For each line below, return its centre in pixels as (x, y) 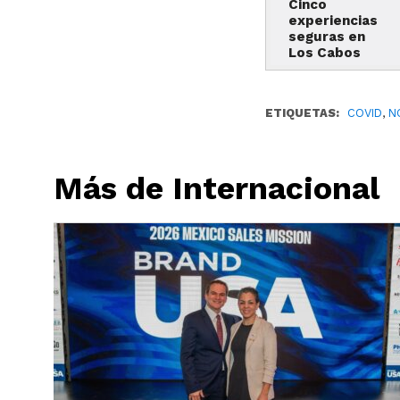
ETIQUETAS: (303, 112)
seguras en (327, 36)
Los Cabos (325, 52)
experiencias (333, 20)
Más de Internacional (217, 188)
